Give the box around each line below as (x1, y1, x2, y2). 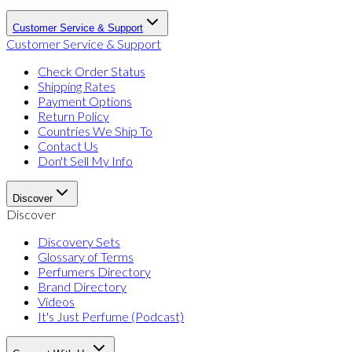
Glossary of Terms (38, 248, 134, 264)
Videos (38, 293, 75, 309)
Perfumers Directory (38, 263, 151, 279)
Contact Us (38, 137, 98, 153)
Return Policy (38, 108, 109, 123)
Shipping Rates (38, 78, 115, 93)
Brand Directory (38, 278, 126, 294)
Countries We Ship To (38, 123, 152, 138)
